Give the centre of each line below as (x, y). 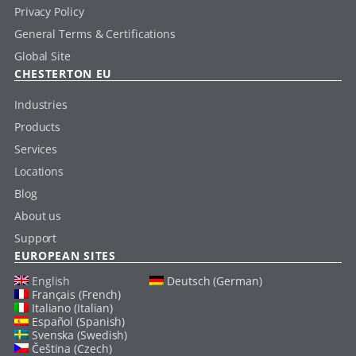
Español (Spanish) (78, 322)
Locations (39, 172)
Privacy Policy (49, 12)
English (51, 281)
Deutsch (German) (215, 281)
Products (37, 127)
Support (35, 238)
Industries (41, 105)
